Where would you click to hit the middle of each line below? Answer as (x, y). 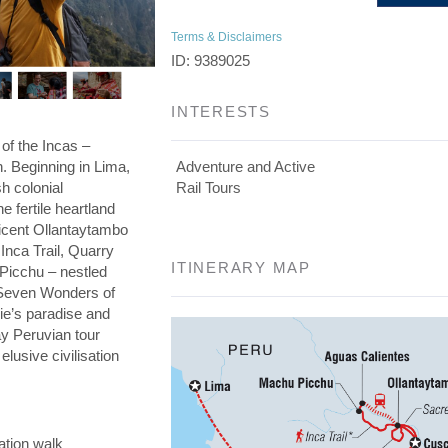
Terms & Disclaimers (227, 37)
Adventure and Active (246, 166)
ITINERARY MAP (241, 267)
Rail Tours (209, 187)
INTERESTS (221, 111)
